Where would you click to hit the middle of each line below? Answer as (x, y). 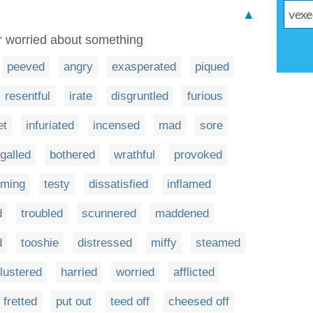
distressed (105, 243)
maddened (182, 213)
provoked (198, 155)
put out (74, 301)
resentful (28, 96)
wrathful (134, 155)
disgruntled (140, 96)
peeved (26, 67)
